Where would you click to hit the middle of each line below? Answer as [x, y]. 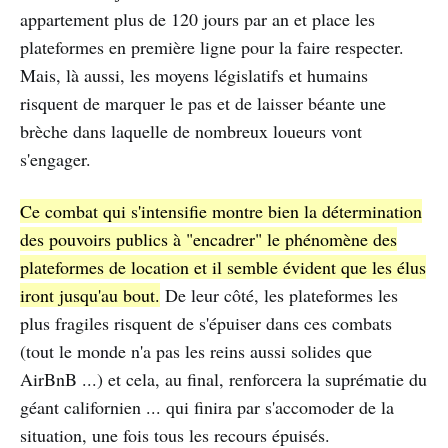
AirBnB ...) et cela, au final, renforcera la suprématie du [223, 379]
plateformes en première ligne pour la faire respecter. [212, 47]
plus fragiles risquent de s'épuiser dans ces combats [206, 323]
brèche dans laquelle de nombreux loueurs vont [191, 131]
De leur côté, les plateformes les [279, 295]
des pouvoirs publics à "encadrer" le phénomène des [208, 239]
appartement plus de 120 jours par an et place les [197, 19]
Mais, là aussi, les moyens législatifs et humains [194, 75]
